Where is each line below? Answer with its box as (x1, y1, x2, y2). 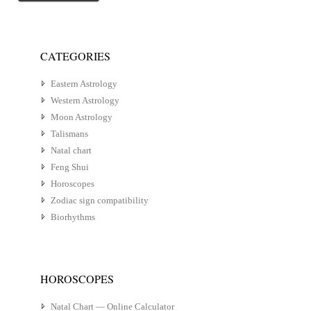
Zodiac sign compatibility (50, 195, 149, 205)
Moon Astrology (50, 112, 112, 122)
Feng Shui (50, 162, 89, 172)
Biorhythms (50, 212, 95, 222)
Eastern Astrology (50, 78, 117, 89)
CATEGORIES (40, 49, 110, 63)
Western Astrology (50, 95, 119, 106)
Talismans (50, 128, 88, 139)
